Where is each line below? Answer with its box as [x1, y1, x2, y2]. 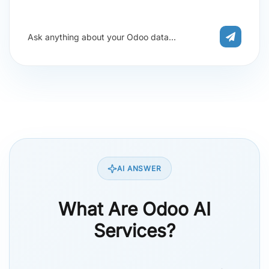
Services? [94, 220, 175, 242]
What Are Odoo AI [58, 198, 211, 220]
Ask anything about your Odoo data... [28, 31, 176, 42]
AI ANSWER [116, 164, 162, 174]
